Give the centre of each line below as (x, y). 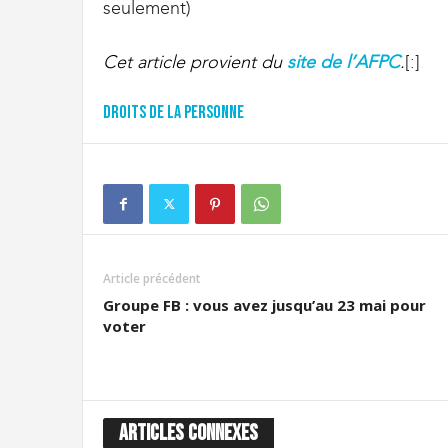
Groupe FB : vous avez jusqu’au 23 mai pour (264, 304)
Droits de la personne (173, 112)
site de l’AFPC (343, 61)
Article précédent (152, 278)
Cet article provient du (195, 61)
